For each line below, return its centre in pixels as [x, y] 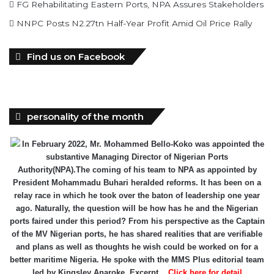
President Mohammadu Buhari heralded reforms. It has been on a [137, 182]
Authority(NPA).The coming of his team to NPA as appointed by [137, 169]
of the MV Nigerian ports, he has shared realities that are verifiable [137, 234]
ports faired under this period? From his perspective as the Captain [137, 221]
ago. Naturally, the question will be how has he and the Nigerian [137, 208]
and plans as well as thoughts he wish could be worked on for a [137, 246]
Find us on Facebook [76, 56]
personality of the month [85, 116]
